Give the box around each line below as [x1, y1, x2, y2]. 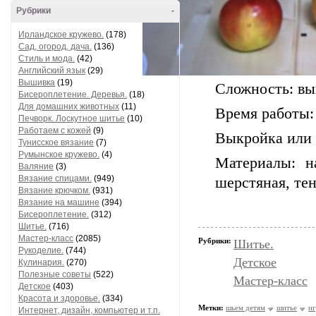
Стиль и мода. [18, 54, 75, 63]
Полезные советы [18, 269, 91, 279]
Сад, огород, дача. [18, 42, 92, 51]
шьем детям [226, 303, 265, 312]
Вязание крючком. [18, 186, 90, 195]
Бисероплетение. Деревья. [18, 90, 127, 99]
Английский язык [18, 66, 85, 75]
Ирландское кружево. [18, 30, 104, 39]
